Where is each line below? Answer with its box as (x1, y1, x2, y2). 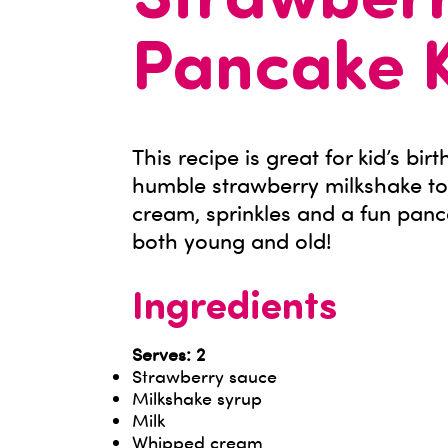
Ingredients (132, 290, 337, 328)
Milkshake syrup (132, 387, 262, 409)
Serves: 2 (132, 343, 205, 365)
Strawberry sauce (132, 365, 277, 387)
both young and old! (132, 226, 332, 254)
